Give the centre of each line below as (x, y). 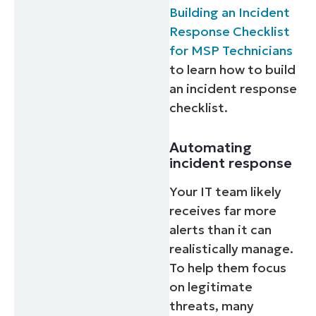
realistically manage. (232, 248)
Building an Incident (230, 12)
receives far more (223, 210)
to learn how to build (233, 69)
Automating (211, 147)
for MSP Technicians (231, 50)
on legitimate (211, 286)
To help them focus (228, 267)
